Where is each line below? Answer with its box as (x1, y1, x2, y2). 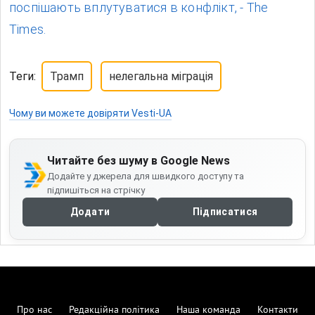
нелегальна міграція (109, 70, 213, 84)
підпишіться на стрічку (46, 185, 145, 196)
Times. (9, 22, 46, 37)
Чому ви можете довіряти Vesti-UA (9, 108, 172, 120)
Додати (70, 206, 110, 218)
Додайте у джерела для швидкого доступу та (46, 171, 244, 182)
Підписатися (192, 206, 258, 218)
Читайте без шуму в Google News (46, 154, 230, 168)
